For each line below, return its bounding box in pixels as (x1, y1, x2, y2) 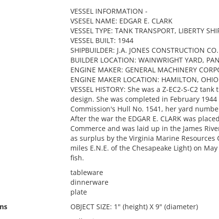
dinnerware (70, 177, 109, 187)
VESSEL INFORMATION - (70, 6, 148, 16)
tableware (70, 168, 103, 177)
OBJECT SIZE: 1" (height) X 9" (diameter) (70, 202, 198, 211)
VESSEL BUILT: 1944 (70, 36, 133, 45)
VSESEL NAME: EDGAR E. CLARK (70, 16, 173, 25)
